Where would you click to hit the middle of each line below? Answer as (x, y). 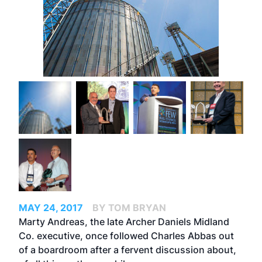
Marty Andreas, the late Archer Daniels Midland (124, 222)
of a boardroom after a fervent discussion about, (127, 250)
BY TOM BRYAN (129, 208)
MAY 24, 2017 (51, 208)
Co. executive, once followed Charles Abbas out (126, 236)
